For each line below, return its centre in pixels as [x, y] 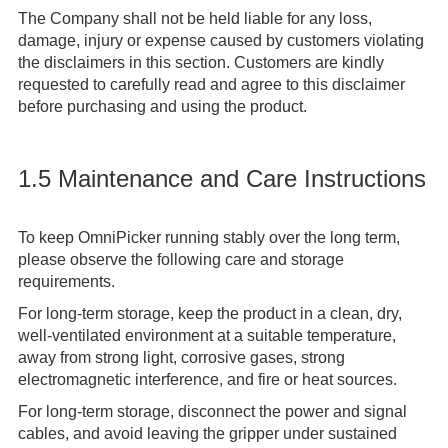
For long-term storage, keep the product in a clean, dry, [209, 314]
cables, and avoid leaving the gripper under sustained [207, 434]
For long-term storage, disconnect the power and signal [212, 412]
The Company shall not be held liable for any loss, [194, 19]
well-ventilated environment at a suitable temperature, [206, 336]
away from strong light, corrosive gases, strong [181, 358]
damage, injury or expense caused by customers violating [220, 41]
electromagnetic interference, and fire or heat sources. [207, 380]
